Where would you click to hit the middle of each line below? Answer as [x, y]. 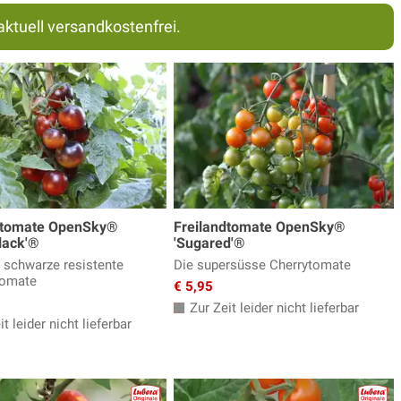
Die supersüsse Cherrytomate [262, 265]
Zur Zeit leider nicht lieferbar [273, 308]
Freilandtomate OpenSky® [260, 227]
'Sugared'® [209, 243]
